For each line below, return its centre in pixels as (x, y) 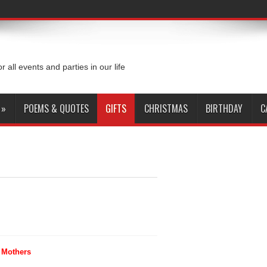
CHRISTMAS (166, 108)
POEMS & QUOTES (56, 108)
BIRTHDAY (224, 108)
